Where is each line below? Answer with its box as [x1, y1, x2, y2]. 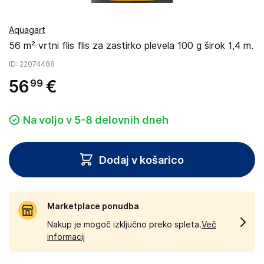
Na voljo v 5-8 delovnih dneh [23, 114, 169, 126]
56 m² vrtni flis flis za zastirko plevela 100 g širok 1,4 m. [9, 40, 253, 51]
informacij [47, 232, 85, 242]
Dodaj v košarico [99, 153, 184, 166]
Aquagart [9, 25, 45, 35]
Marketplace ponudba [47, 202, 139, 211]
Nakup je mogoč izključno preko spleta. [47, 220, 202, 229]
